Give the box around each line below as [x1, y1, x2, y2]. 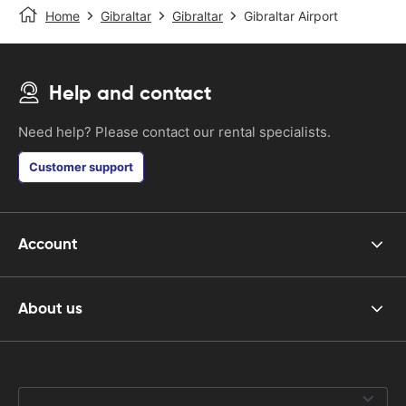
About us [18, 298, 82, 319]
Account [18, 234, 78, 255]
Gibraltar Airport [244, 7, 338, 24]
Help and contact [49, 80, 211, 105]
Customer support [29, 159, 133, 174]
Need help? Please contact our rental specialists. [18, 122, 331, 140]
